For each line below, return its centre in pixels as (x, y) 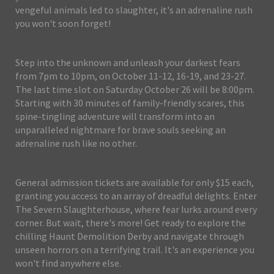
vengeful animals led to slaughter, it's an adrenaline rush (134, 10)
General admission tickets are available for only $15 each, (135, 183)
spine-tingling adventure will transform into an (115, 117)
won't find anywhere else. (68, 263)
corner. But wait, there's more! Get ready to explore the (131, 223)
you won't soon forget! (63, 24)
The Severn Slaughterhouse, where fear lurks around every (136, 209)
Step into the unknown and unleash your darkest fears (128, 63)
